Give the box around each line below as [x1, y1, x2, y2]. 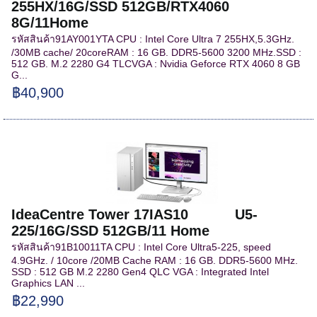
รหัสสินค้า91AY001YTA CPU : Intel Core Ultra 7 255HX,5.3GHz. [11, 33, 295, 45]
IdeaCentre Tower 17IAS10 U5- [11, 206, 258, 222]
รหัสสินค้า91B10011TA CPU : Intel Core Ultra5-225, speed [11, 241, 272, 253]
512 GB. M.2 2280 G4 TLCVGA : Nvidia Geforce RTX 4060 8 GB [11, 57, 301, 69]
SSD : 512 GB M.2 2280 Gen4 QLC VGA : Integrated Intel [11, 265, 270, 277]
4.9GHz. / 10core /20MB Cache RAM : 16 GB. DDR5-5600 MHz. [11, 254, 299, 266]
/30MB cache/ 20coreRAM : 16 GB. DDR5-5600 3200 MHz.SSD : [11, 46, 302, 58]
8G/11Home [11, 14, 89, 30]
